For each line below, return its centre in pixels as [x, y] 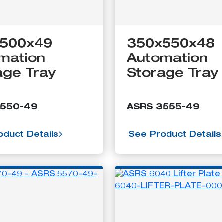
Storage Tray [172, 74]
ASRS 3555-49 [163, 107]
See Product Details [175, 135]
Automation [167, 59]
